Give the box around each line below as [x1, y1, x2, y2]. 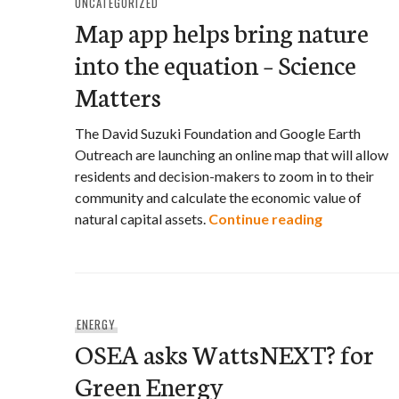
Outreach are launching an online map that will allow [75, 146, 388, 163]
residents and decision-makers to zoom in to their [75, 167, 374, 184]
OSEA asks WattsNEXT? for [75, 335, 374, 371]
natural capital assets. [75, 210, 208, 227]
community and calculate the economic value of [75, 189, 362, 206]
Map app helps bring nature [75, 13, 369, 50]
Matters [75, 77, 161, 114]
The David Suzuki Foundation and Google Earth [75, 125, 361, 142]
